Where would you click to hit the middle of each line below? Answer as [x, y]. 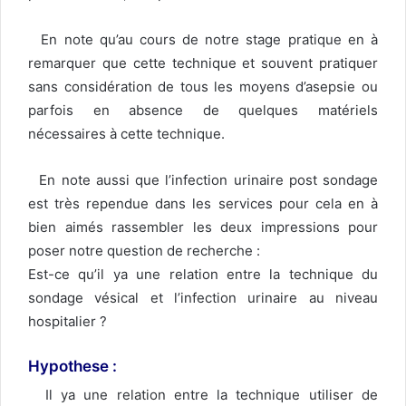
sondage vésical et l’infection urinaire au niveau [203, 297]
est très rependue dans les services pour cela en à [203, 203]
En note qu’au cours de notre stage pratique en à [203, 39]
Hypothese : [72, 366]
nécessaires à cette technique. [126, 133]
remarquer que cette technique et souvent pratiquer [203, 63]
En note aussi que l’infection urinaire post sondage [203, 179]
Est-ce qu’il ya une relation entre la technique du [203, 274]
